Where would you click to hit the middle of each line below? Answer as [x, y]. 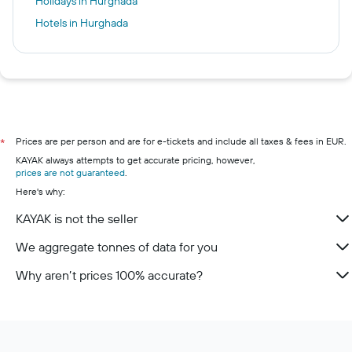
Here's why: [40, 191]
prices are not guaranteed [70, 172]
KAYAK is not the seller [77, 218]
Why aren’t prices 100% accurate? [109, 275]
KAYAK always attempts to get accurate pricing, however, [136, 160]
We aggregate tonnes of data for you [117, 247]
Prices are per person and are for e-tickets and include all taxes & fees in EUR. [181, 141]
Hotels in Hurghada [82, 23]
